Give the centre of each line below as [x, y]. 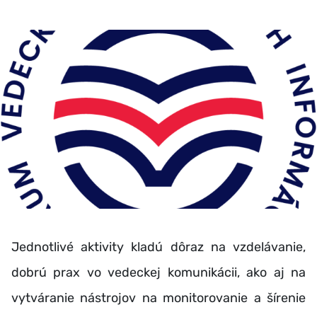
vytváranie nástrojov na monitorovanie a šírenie [158, 298]
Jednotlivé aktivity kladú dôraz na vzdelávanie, [158, 247]
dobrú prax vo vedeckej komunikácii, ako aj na [158, 272]
